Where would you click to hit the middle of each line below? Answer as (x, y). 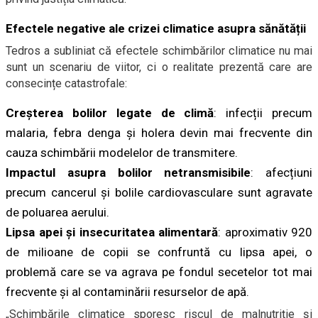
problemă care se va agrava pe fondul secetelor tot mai (159, 272)
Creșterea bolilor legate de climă (110, 113)
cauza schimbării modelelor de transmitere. (122, 153)
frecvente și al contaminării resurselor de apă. (127, 292)
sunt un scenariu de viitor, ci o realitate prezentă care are (159, 67)
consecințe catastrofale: (66, 83)
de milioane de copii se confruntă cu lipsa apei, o (159, 252)
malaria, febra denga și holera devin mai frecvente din (159, 133)
